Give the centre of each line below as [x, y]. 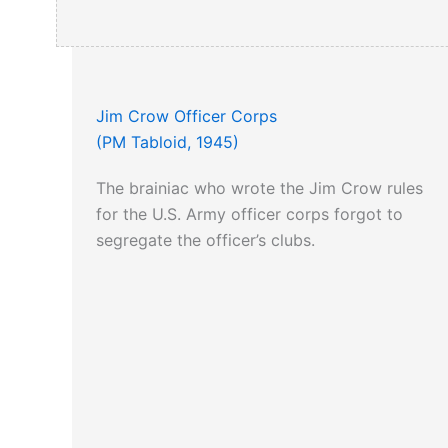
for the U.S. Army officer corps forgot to [249, 214]
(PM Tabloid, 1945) [167, 142]
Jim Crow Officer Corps [186, 116]
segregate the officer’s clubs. [205, 240]
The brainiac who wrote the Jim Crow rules [259, 188]
